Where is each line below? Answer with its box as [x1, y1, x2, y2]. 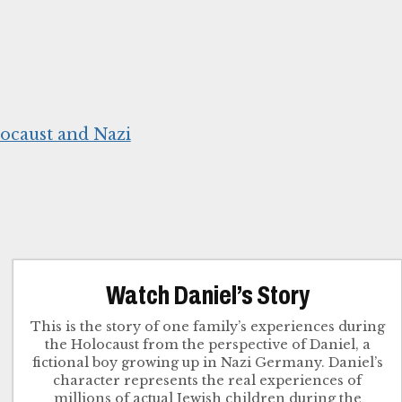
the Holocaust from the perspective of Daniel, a [44, 336, 371, 354]
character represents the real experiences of [53, 372, 363, 389]
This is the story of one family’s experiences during [30, 319, 385, 336]
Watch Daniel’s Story [105, 281, 310, 310]
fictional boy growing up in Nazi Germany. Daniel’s [31, 354, 383, 371]
